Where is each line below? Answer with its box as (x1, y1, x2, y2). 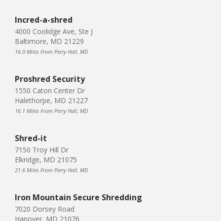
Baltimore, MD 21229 (15, 36, 84, 46)
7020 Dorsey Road (15, 204, 74, 214)
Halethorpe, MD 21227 (15, 95, 88, 105)
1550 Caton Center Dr (15, 85, 85, 95)
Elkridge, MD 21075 (15, 154, 77, 164)
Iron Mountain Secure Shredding (15, 191, 142, 203)
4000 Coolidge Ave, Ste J (15, 26, 93, 36)
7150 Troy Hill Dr (15, 145, 69, 154)
